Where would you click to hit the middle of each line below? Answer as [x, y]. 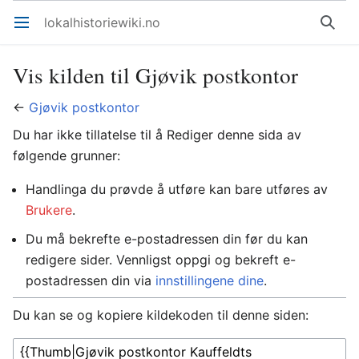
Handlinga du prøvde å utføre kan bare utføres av [177, 189]
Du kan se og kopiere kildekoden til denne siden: [161, 315]
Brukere [49, 210]
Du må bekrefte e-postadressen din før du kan [167, 239]
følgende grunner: [67, 155]
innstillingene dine [210, 280]
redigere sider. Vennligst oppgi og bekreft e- [161, 260]
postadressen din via [91, 280]
